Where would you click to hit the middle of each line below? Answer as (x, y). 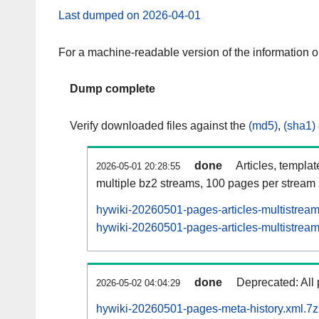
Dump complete (113, 89)
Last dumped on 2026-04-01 (130, 15)
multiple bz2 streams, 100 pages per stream (206, 184)
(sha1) (299, 126)
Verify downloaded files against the (159, 126)
